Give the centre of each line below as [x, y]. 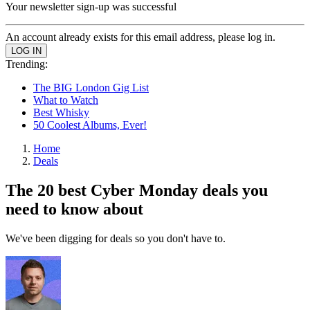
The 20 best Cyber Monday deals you [137, 190]
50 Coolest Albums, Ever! [90, 125]
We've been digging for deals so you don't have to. [116, 238]
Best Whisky [61, 112]
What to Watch [66, 100]
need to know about [74, 209]
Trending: [27, 64]
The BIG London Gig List [91, 88]
